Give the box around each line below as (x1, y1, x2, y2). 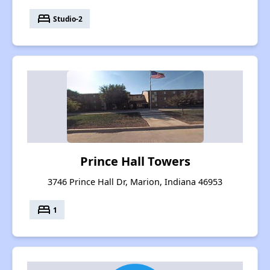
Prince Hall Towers (80, 153, 190, 170)
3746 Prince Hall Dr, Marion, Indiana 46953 (48, 176, 222, 188)
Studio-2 (51, 13, 83, 24)
